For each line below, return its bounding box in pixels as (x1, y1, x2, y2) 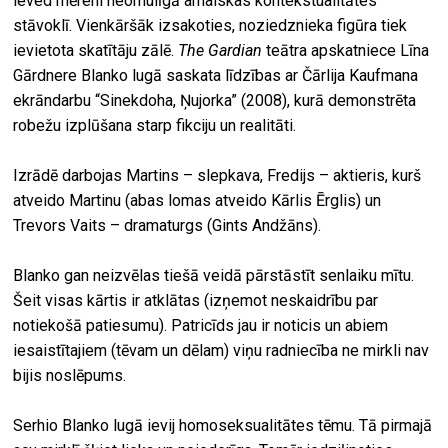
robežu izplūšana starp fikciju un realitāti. (13, 116, 297, 136)
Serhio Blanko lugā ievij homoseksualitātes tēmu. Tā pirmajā (13, 416, 433, 436)
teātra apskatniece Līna (262, 41, 430, 61)
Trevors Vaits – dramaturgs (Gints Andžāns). (13, 216, 322, 236)
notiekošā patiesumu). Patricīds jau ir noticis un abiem (13, 316, 389, 336)
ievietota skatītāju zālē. (13, 41, 179, 61)
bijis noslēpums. (13, 366, 127, 386)
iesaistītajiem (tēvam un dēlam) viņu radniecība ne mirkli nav (13, 341, 430, 361)
